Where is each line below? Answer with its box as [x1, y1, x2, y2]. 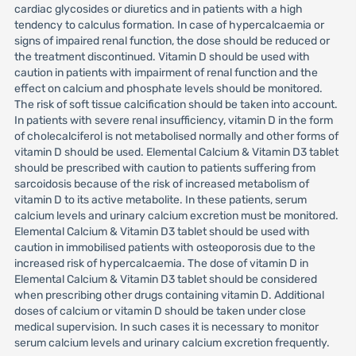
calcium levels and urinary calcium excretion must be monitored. [14, 209, 339, 222]
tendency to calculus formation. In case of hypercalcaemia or [14, 18, 324, 32]
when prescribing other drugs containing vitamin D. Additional [14, 288, 324, 302]
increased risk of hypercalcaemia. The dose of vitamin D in [14, 257, 308, 270]
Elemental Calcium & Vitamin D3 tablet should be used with [14, 225, 310, 238]
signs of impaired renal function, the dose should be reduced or [14, 34, 330, 48]
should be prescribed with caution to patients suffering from [14, 161, 315, 175]
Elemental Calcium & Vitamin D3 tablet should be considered [14, 273, 317, 286]
